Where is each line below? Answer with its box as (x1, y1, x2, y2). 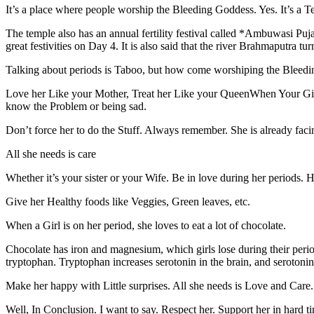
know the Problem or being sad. (6, 100, 146, 112)
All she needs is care (6, 147, 96, 160)
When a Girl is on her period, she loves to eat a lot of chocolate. (6, 219, 286, 231)
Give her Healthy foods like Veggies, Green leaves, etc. (6, 195, 250, 207)
